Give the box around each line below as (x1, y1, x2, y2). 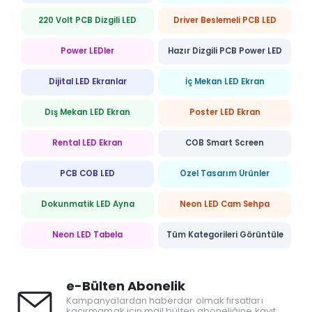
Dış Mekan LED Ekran (45, 107, 130, 118)
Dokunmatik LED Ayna (40, 198, 134, 210)
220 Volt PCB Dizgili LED (38, 15, 136, 26)
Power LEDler (61, 45, 114, 57)
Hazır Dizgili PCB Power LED (167, 45, 282, 57)
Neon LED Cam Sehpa (180, 198, 270, 210)
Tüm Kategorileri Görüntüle (166, 229, 283, 241)
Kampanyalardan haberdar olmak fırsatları (66, 293, 263, 307)
